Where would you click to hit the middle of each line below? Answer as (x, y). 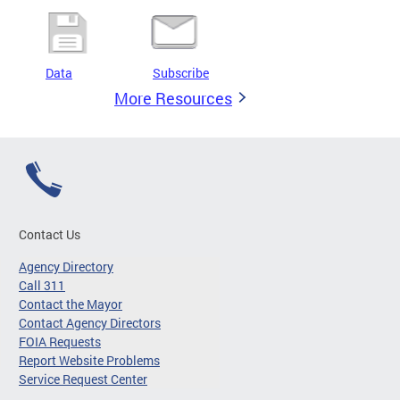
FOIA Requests (60, 342)
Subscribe (181, 73)
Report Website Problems (89, 361)
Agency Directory (66, 267)
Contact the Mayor (71, 304)
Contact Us (50, 235)
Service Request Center (83, 379)
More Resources (173, 99)
